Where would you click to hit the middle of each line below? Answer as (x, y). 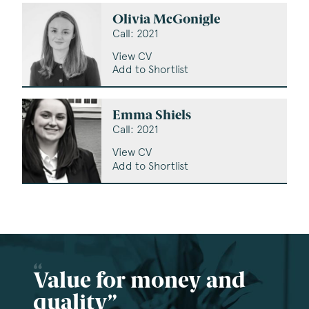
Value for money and (139, 282)
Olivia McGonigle (167, 21)
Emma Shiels (152, 117)
